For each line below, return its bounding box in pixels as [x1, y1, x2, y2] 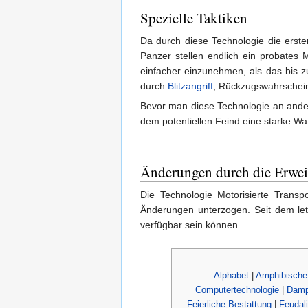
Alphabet [214, 269, 249, 280]
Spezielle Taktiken [140, 8, 247, 28]
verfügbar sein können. [140, 219, 241, 231]
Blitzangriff [168, 80, 213, 92]
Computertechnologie [195, 284, 279, 295]
